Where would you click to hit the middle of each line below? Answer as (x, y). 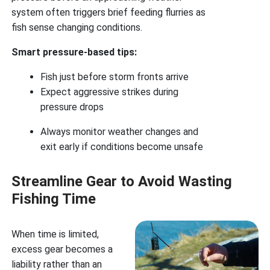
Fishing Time (54, 199)
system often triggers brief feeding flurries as (109, 13)
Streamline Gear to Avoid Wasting (122, 182)
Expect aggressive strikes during (110, 92)
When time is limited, (55, 234)
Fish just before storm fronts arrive (115, 77)
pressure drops (72, 107)
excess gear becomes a (62, 250)
